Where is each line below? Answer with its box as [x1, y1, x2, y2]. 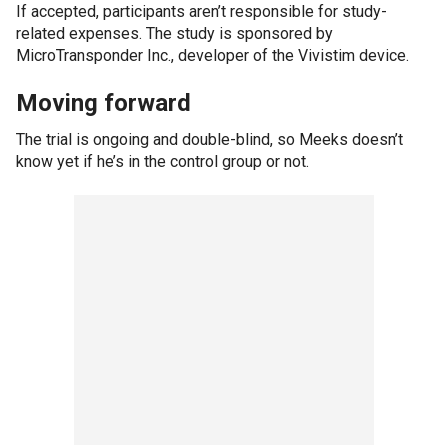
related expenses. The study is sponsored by [16, 23, 333, 43]
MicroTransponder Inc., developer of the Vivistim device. [16, 45, 409, 65]
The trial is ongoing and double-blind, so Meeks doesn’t [16, 129, 403, 149]
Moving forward [16, 88, 191, 117]
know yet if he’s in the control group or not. [16, 151, 309, 171]
